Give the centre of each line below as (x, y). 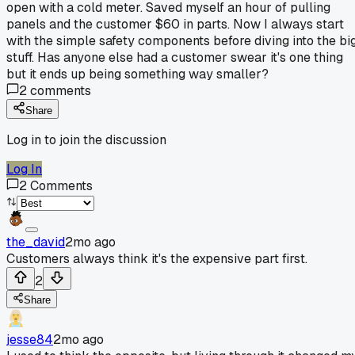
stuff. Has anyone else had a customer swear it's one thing (175, 57)
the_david (36, 242)
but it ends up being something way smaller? (137, 74)
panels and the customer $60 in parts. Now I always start (175, 24)
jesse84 (30, 339)
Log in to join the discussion (86, 139)
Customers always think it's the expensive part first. (157, 258)
